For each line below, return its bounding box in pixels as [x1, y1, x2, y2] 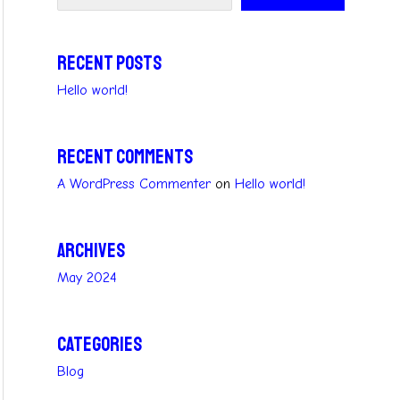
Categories [57, 331, 142, 357]
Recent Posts [57, 51, 162, 77]
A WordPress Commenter [57, 175, 211, 192]
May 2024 [57, 269, 117, 286]
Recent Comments [57, 144, 193, 170]
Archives [57, 237, 125, 263]
